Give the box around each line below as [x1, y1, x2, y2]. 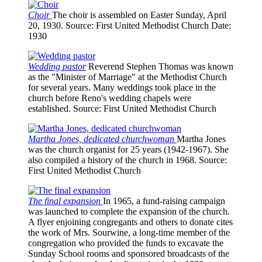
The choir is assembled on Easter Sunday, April [52, 10, 226, 20]
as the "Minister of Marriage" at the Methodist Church [28, 72, 227, 82]
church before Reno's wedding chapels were [28, 93, 191, 104]
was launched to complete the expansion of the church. [28, 206, 230, 217]
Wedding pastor [28, 61, 86, 72]
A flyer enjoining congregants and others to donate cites [28, 217, 233, 227]
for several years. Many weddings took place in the [28, 82, 216, 93]
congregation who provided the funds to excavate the [28, 238, 223, 249]
